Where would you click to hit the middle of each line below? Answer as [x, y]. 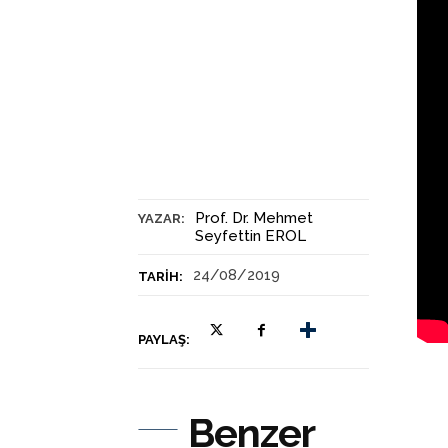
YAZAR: [161, 218]
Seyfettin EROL [250, 235]
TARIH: [160, 276]
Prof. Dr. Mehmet [254, 217]
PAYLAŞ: [164, 339]
